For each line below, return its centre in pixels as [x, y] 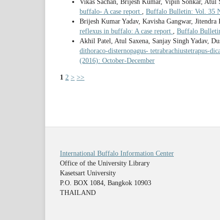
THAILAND [78, 192]
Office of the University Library [105, 163]
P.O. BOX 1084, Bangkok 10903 [106, 183]
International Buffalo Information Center [117, 153]
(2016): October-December [117, 60]
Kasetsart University [88, 173]
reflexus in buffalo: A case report [126, 31]
